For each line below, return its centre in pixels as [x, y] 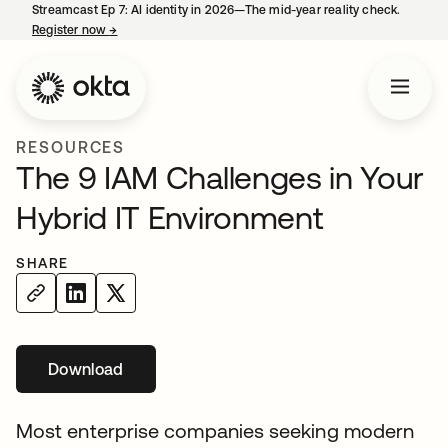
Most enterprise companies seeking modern [215, 430]
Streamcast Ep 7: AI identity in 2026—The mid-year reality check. [216, 10]
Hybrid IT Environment [170, 217]
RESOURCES [71, 147]
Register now [71, 30]
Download [86, 369]
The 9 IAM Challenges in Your [220, 177]
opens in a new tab [171, 30]
